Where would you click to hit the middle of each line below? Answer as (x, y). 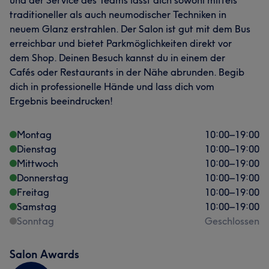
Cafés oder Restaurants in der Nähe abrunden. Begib (127, 72)
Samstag (37, 207)
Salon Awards (44, 254)
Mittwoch (38, 163)
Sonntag (35, 221)
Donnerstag (43, 178)
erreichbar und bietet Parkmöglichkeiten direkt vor (121, 43)
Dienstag (37, 149)
